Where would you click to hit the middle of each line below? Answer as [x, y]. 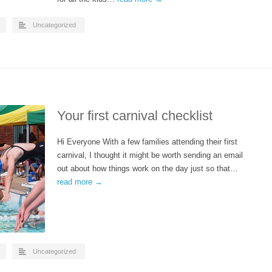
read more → [80, 182]
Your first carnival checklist [135, 116]
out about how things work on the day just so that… [148, 168]
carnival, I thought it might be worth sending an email [150, 155]
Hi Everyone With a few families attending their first [147, 142]
